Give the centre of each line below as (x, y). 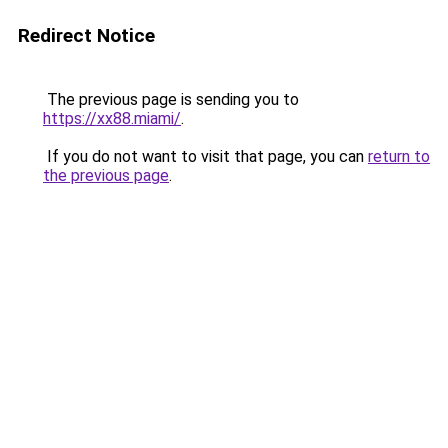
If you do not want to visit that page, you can (205, 156)
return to (399, 156)
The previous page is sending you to (171, 99)
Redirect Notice (86, 35)
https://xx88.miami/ (112, 118)
